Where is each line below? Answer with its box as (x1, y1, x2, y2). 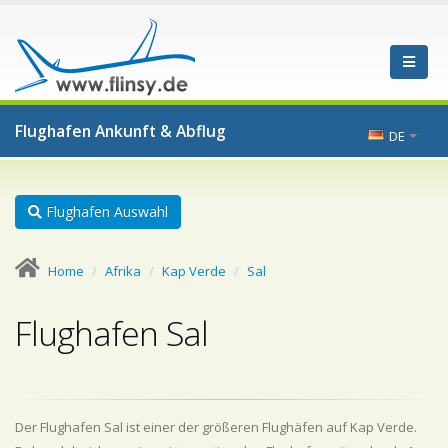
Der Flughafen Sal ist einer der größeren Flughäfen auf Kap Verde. (15, 418, 417, 436)
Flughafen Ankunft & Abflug (15, 120, 226, 142)
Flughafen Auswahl (42, 202, 168, 221)
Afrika (105, 262, 141, 280)
